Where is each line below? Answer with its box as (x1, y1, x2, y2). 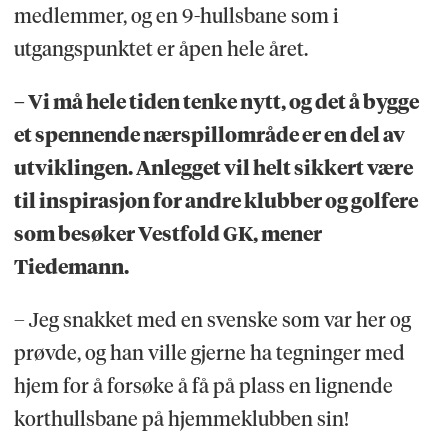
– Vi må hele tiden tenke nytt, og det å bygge (13, 89, 419, 114)
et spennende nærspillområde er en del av (13, 122, 405, 147)
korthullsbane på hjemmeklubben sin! (13, 406, 349, 431)
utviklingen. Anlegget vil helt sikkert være (13, 155, 413, 180)
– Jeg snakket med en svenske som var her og (13, 307, 411, 332)
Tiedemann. (13, 254, 129, 279)
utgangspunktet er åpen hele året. (13, 36, 308, 61)
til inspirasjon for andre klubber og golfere (13, 188, 418, 213)
